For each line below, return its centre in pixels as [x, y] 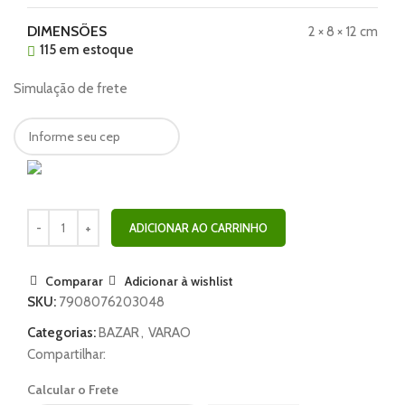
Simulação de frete [71, 88]
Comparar [75, 281]
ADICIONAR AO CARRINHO [198, 227]
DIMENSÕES [67, 32]
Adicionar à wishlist [179, 281]
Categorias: [61, 332]
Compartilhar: [66, 354]
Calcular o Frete [73, 389]
